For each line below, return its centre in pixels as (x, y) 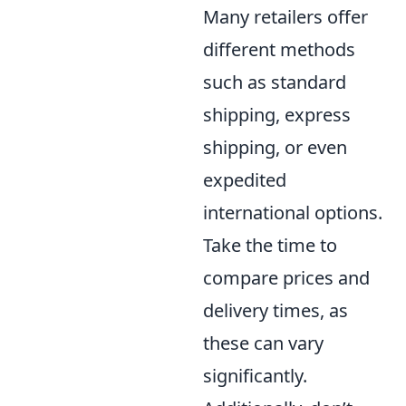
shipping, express (277, 115)
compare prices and (286, 278)
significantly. (255, 376)
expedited (245, 180)
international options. (293, 213)
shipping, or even (275, 147)
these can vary (263, 343)
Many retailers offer (285, 17)
